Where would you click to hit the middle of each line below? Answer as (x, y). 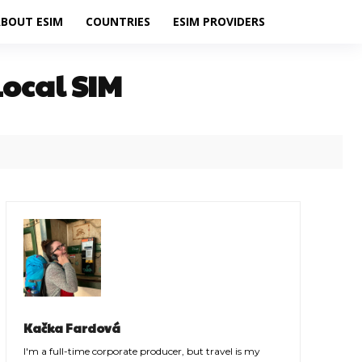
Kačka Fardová (72, 328)
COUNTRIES (118, 22)
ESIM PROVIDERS (219, 22)
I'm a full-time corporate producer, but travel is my (141, 351)
